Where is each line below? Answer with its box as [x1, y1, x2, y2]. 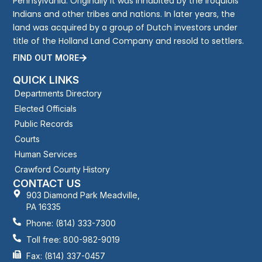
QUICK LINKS [13, 74, 80, 87]
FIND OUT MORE [13, 53, 80, 63]
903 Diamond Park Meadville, [26, 190, 140, 201]
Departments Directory [15, 88, 102, 99]
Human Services [15, 149, 78, 160]
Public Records [15, 119, 74, 129]
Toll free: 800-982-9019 [26, 235, 120, 245]
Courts [15, 134, 40, 144]
